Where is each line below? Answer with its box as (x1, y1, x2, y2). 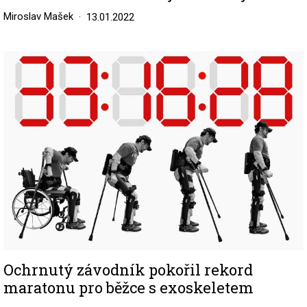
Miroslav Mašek (3, 10, 73, 23)
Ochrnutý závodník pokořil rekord (3, 260, 253, 280)
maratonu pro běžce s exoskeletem (3, 278, 254, 298)
